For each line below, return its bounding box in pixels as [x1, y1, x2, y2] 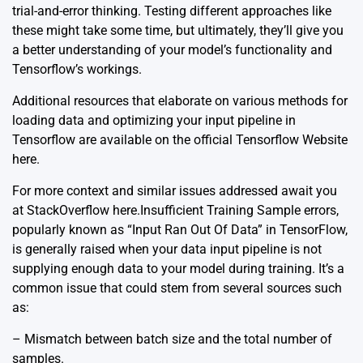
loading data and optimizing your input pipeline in [12, 112, 296, 128]
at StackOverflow [12, 202, 113, 218]
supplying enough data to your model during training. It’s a [12, 260, 344, 276]
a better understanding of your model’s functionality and [12, 41, 332, 58]
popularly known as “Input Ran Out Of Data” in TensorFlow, [12, 221, 348, 237]
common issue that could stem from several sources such [12, 280, 342, 296]
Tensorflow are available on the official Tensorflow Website [12, 131, 348, 147]
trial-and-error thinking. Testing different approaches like [12, 2, 331, 19]
